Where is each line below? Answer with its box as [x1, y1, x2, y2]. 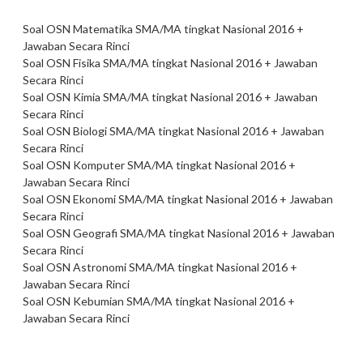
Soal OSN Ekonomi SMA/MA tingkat [23, 192, 206, 207]
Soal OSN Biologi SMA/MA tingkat [23, 124, 197, 139]
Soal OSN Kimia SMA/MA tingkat [23, 90, 190, 105]
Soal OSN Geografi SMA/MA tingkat [23, 226, 207, 241]
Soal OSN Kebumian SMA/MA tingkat [23, 294, 214, 309]
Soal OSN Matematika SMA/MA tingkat [23, 22, 223, 36]
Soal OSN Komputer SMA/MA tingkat [23, 158, 215, 173]
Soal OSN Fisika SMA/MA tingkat [23, 56, 190, 70]
